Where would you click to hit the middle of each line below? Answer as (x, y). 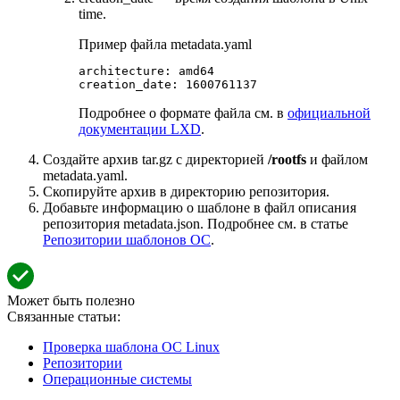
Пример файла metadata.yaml (165, 44)
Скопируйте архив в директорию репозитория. (186, 191)
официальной (329, 112)
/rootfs (287, 159)
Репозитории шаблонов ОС (127, 239)
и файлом (337, 159)
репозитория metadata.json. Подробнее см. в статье (196, 223)
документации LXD (140, 129)
